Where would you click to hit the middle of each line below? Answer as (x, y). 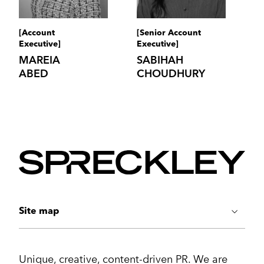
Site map (39, 212)
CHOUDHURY (171, 75)
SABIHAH (160, 61)
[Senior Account (169, 33)
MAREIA (39, 61)
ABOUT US (37, 253)
